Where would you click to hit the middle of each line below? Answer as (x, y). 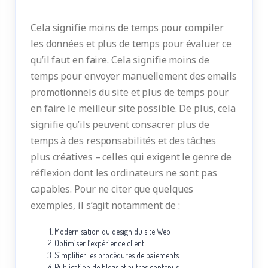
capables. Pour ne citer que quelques (112, 189)
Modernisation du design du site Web (112, 231)
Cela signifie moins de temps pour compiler (127, 27)
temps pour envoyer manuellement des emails (134, 76)
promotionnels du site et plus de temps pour (130, 92)
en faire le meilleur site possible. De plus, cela (133, 108)
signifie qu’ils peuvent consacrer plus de (120, 124)
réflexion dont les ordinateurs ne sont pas (124, 173)
